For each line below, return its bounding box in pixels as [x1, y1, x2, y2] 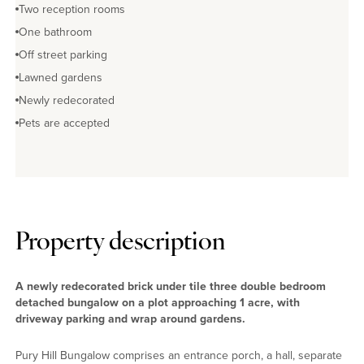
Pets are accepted [19, 115, 110, 132]
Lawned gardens [19, 69, 102, 87]
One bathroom [19, 24, 92, 41]
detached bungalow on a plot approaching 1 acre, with [15, 294, 300, 312]
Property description [15, 231, 225, 257]
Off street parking [19, 46, 107, 64]
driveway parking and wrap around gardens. [15, 310, 245, 328]
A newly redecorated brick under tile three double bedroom [15, 278, 326, 296]
